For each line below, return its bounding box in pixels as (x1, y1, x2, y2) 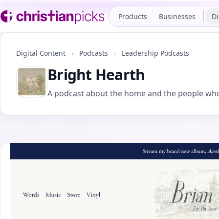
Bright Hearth (47, 65, 145, 85)
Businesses (159, 11, 196, 21)
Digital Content (16, 48, 67, 58)
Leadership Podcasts (122, 48, 189, 58)
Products (118, 11, 147, 21)
